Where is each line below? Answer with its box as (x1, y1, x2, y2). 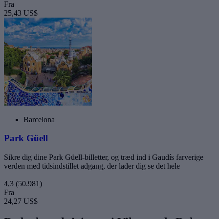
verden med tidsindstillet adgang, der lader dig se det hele (4, 162, 180, 170)
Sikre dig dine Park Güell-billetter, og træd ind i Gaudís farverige (4, 153, 203, 161)
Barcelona (23, 115, 55, 124)
